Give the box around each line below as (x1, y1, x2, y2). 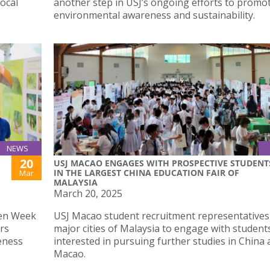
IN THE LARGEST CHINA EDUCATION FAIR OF (54, 166, 239, 178)
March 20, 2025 (54, 186, 122, 200)
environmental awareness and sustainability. (54, 8, 255, 22)
